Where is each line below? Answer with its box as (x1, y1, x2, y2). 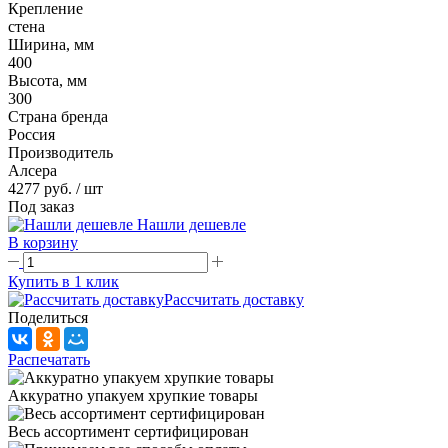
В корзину (8, 234, 78, 252)
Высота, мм (8, 72, 87, 90)
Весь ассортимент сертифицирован (8, 423, 249, 441)
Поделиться (8, 309, 88, 327)
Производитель (8, 144, 113, 162)
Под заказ (8, 198, 74, 216)
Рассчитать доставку (164, 291, 304, 309)
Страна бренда (8, 108, 108, 126)
